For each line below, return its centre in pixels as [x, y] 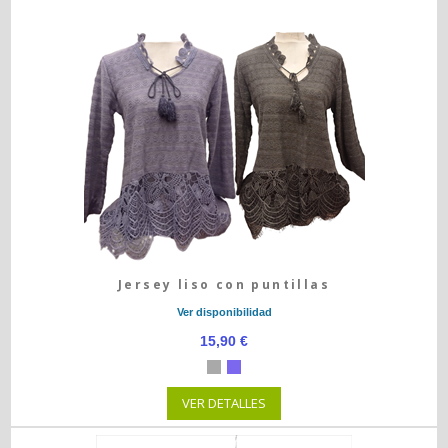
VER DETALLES [224, 403]
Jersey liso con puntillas [223, 284]
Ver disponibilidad [224, 312]
